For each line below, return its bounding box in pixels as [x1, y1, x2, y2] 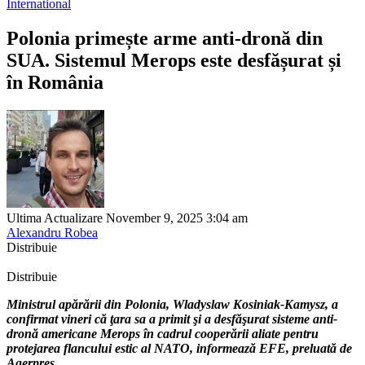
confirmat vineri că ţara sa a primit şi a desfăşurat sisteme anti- [7, 311, 337, 326]
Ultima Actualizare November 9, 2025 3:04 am [7, 210, 248, 225]
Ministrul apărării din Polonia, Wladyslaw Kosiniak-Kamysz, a [7, 297, 338, 311]
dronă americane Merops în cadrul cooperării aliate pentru [7, 326, 319, 341]
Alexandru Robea [7, 225, 98, 240]
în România [7, 71, 103, 93]
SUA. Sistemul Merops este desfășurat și [7, 49, 341, 71]
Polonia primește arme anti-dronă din [7, 27, 323, 49]
